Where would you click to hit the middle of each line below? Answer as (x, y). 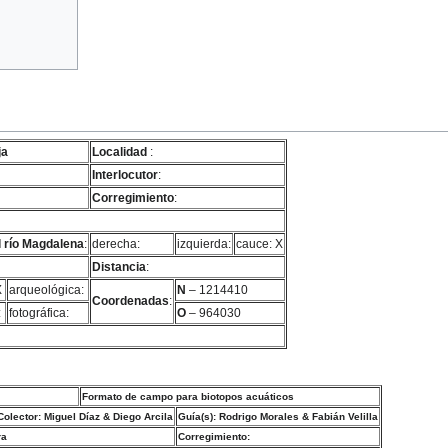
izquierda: (204, 243)
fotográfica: (39, 312)
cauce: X (259, 243)
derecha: (116, 243)
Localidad (119, 151)
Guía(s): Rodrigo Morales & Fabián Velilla (278, 416)
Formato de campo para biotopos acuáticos (188, 396)
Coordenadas (130, 300)
